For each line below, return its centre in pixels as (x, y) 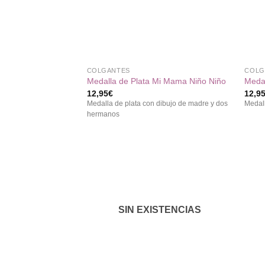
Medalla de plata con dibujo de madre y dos (157, 103)
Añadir (212, 177)
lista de (212, 193)
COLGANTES (108, 70)
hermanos (103, 114)
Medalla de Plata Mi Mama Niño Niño (156, 81)
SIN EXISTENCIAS (160, 209)
